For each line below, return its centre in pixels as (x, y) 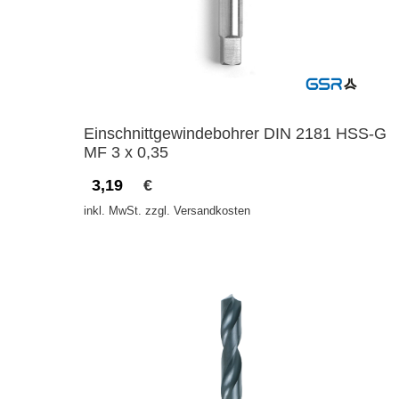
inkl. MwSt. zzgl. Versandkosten (167, 211)
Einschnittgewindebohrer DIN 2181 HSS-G (235, 134)
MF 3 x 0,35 (126, 153)
